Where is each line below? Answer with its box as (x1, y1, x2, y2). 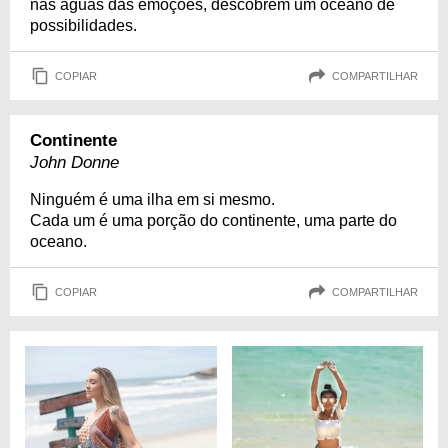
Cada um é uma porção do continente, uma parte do (30, 212, 397, 229)
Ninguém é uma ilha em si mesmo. (30, 191, 275, 208)
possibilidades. (30, 17, 137, 34)
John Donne (30, 153, 119, 172)
